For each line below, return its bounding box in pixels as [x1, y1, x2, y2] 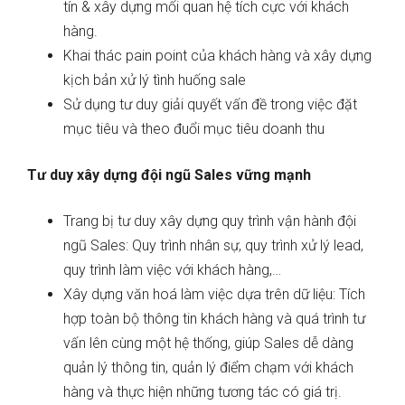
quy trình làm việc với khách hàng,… [63, 261, 281, 279]
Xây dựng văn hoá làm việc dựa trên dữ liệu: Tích [63, 286, 365, 304]
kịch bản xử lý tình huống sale [63, 71, 246, 89]
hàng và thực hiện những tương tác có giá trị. [63, 383, 342, 401]
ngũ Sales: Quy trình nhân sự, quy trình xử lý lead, [63, 237, 363, 255]
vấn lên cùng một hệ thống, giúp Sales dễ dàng [63, 334, 353, 353]
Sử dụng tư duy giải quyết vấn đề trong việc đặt [63, 96, 357, 114]
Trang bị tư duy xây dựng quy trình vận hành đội [63, 212, 356, 231]
